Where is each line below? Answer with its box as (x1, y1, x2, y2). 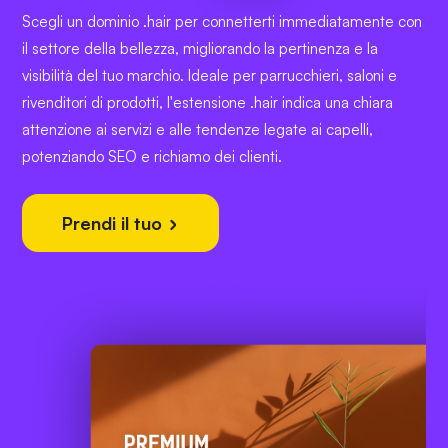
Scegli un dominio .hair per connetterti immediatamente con (22, 12, 422, 32)
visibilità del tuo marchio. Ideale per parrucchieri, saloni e (22, 66, 397, 86)
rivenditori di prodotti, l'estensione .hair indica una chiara (22, 93, 393, 113)
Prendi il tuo (62, 212, 167, 235)
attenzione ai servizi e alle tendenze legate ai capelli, (22, 120, 373, 140)
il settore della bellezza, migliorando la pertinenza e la (22, 39, 378, 59)
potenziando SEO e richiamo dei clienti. (22, 147, 282, 167)
